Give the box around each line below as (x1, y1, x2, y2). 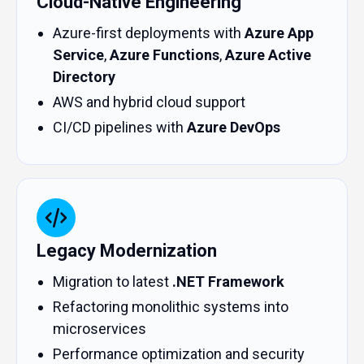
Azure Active (225, 46, 311, 63)
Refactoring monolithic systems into (53, 298, 288, 315)
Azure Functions (110, 46, 219, 63)
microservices (53, 320, 146, 337)
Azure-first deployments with (53, 24, 245, 41)
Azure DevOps (187, 119, 280, 136)
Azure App (245, 24, 314, 41)
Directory (53, 68, 115, 85)
